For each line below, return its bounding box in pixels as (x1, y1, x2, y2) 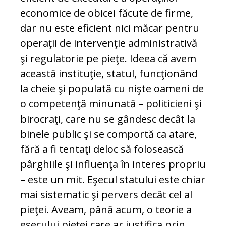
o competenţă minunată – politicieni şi (20, 97, 202, 111)
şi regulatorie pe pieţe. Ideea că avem (20, 51, 196, 66)
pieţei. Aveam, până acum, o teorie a (20, 203, 192, 217)
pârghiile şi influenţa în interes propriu (20, 157, 206, 172)
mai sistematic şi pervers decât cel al (20, 188, 192, 202)
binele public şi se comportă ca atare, (20, 127, 197, 141)
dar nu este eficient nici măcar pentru (20, 21, 199, 35)
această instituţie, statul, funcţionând (20, 67, 198, 81)
